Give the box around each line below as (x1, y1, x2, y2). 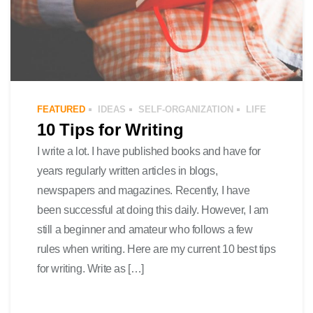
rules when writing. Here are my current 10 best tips (37, 241, 276, 256)
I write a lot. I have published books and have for (37, 143, 261, 159)
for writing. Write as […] (37, 261, 144, 276)
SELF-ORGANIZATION (138, 103, 233, 115)
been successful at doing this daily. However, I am (37, 202, 269, 217)
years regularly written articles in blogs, (37, 163, 218, 178)
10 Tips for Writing (37, 117, 184, 140)
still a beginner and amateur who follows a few (37, 221, 253, 237)
